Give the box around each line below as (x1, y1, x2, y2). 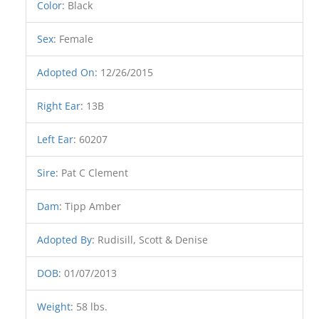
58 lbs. (76, 300, 108, 314)
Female (59, 32, 94, 46)
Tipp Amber (65, 199, 122, 214)
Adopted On (37, 66, 95, 80)
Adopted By (37, 233, 93, 247)
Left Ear (37, 132, 74, 147)
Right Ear (37, 99, 81, 113)
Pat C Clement (61, 166, 129, 180)
